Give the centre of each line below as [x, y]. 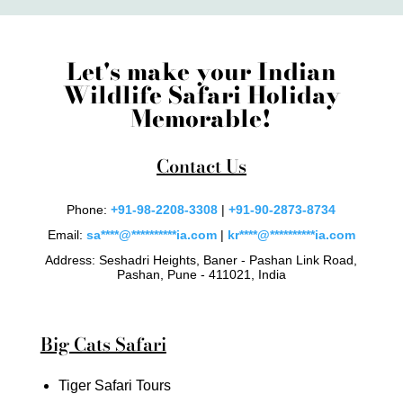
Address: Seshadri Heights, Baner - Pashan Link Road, [201, 260]
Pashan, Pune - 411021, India [201, 274]
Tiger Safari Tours [114, 385]
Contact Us [201, 166]
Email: [67, 234]
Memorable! [201, 118]
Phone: [89, 209]
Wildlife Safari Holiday [201, 94]
